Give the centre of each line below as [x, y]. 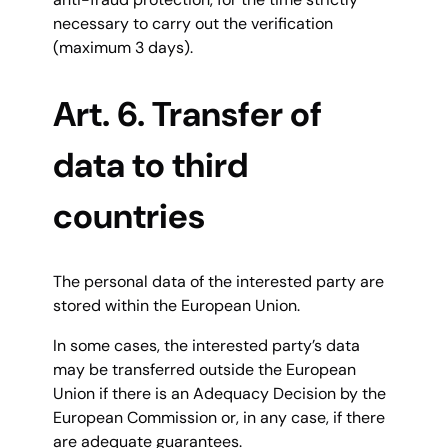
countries [129, 216]
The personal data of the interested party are [218, 282]
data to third [150, 165]
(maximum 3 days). [123, 48]
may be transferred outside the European [204, 370]
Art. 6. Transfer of [187, 114]
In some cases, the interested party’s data [206, 346]
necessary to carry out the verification [193, 24]
